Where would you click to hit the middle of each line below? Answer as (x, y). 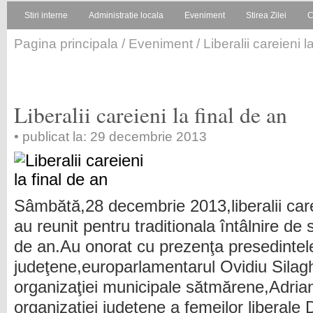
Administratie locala (126, 15)
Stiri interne (46, 15)
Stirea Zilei (266, 15)
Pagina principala (66, 44)
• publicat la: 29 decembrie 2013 (110, 137)
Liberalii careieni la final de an (151, 115)
